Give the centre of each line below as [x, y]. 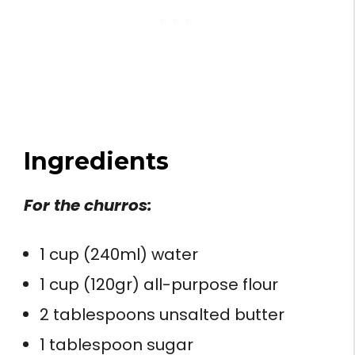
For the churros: [88, 205]
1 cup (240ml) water [119, 254]
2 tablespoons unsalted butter [162, 314]
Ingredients [96, 161]
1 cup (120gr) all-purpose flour [159, 284]
